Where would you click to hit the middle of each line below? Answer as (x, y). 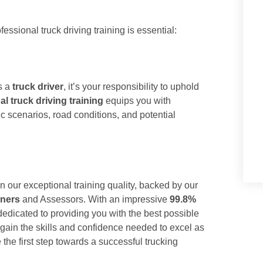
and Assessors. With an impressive (95, 199)
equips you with (137, 101)
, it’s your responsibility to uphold (131, 87)
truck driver (38, 87)
